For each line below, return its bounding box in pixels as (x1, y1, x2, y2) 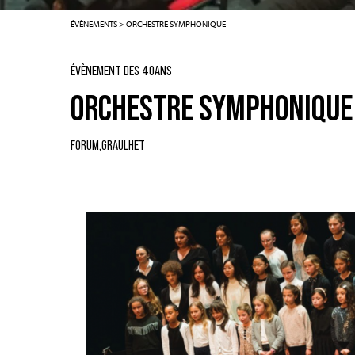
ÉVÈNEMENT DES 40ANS (71, 63, 172, 79)
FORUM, (71, 137, 101, 154)
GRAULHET (101, 137, 145, 154)
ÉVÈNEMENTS (71, 18, 117, 29)
